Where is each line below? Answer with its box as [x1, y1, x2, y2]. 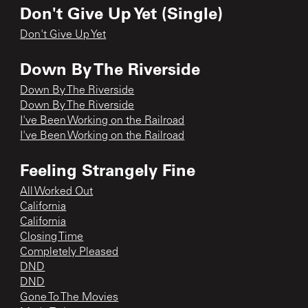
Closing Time [20, 231, 84, 243]
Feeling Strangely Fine [20, 158, 196, 180]
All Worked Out [20, 186, 93, 197]
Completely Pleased [20, 246, 119, 258]
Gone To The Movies [20, 291, 119, 303]
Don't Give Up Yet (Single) [20, 1, 223, 23]
